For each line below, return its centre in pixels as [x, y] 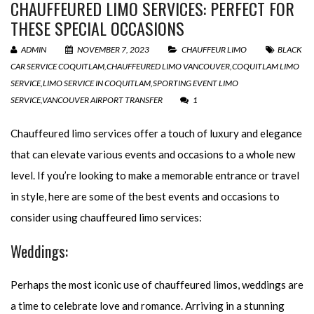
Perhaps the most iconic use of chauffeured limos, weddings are [157, 285]
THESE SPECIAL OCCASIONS [97, 28]
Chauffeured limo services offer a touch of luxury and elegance [156, 133]
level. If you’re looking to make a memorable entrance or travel [155, 175]
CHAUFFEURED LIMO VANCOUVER [168, 66]
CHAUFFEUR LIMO [214, 49]
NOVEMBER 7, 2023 [113, 49]
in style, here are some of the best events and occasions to [145, 196]
